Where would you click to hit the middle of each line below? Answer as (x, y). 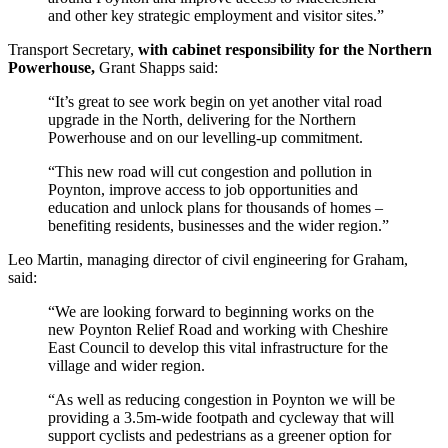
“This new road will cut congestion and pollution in (210, 171)
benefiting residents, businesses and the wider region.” (218, 225)
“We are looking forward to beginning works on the (211, 311)
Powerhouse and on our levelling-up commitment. (205, 137)
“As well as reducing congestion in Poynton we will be (221, 399)
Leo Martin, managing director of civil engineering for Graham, (208, 259)
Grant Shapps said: (156, 67)
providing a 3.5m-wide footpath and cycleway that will (221, 417)
